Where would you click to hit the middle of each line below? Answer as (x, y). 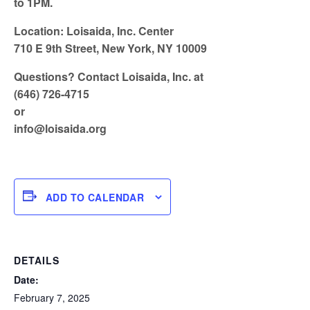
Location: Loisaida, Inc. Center (94, 31)
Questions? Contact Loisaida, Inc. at (109, 76)
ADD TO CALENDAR (95, 197)
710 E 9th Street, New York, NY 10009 (110, 48)
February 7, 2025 (52, 298)
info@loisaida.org (60, 128)
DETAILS (37, 260)
